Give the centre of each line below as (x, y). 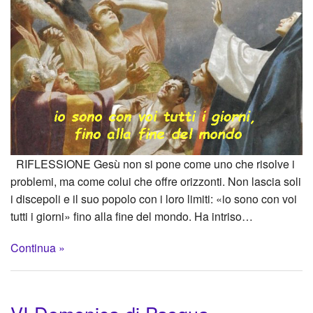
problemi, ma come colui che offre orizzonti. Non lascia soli (156, 181)
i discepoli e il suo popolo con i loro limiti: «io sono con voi (154, 198)
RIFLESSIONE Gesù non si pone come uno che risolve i (153, 163)
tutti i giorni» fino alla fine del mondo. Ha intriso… (132, 216)
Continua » (38, 247)
